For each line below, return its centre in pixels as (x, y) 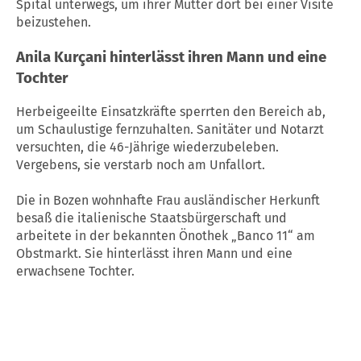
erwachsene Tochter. (75, 272)
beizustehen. (54, 22)
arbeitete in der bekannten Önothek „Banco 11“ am (166, 236)
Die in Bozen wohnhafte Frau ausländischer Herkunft (168, 201)
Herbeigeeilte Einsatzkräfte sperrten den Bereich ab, (171, 112)
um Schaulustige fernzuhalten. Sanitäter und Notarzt (170, 130)
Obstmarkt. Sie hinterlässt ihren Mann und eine (154, 254)
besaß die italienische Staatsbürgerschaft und (151, 218)
